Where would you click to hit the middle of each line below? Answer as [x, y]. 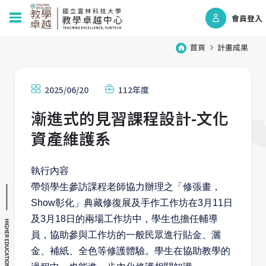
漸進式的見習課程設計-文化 [130, 118]
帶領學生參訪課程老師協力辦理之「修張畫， [126, 187]
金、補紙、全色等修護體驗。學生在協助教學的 [131, 251]
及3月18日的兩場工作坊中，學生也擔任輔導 [124, 219]
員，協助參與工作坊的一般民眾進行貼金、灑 [126, 235]
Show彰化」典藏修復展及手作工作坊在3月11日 [132, 203]
